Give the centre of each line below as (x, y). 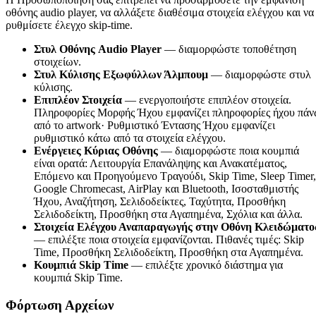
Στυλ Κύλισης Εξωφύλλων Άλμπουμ (121, 75)
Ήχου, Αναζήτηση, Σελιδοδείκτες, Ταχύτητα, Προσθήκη (160, 202)
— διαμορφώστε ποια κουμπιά (229, 151)
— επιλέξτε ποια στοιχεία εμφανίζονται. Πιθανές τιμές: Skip (169, 240)
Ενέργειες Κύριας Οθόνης (96, 151)
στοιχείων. (57, 62)
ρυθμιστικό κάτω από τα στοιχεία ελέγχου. (130, 138)
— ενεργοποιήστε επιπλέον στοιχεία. (207, 100)
